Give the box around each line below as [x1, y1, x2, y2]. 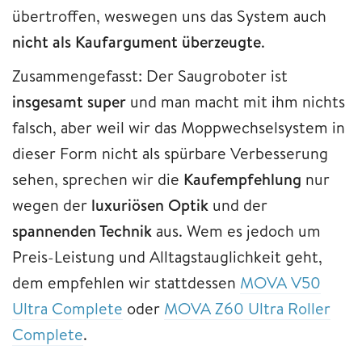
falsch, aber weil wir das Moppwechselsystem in [12, 116, 345, 138]
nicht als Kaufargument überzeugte [12, 30, 261, 53]
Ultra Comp [12, 297, 95, 319]
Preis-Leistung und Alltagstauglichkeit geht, [12, 245, 322, 267]
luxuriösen [91, 193, 164, 216]
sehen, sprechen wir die [12, 167, 183, 190]
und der [208, 193, 267, 216]
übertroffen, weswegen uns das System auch [12, 4, 326, 27]
